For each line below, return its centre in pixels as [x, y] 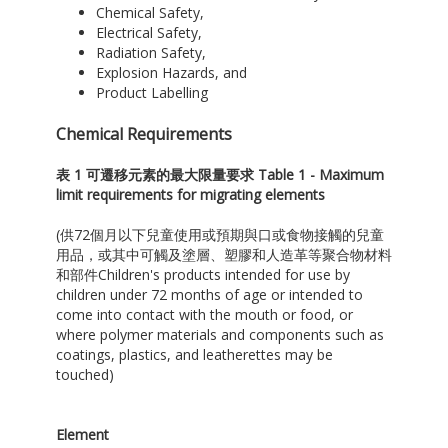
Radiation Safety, [150, 53]
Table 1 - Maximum [318, 175]
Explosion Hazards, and [171, 73]
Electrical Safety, [148, 33]
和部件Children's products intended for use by [202, 275]
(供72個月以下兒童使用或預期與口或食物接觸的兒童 [219, 235]
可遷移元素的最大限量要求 [169, 175]
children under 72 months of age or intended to [209, 295]
